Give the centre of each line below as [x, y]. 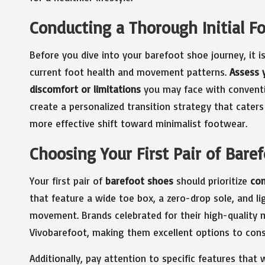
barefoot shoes [139, 180]
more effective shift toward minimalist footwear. [138, 123]
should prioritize [212, 180]
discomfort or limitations [85, 89]
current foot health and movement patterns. [130, 72]
